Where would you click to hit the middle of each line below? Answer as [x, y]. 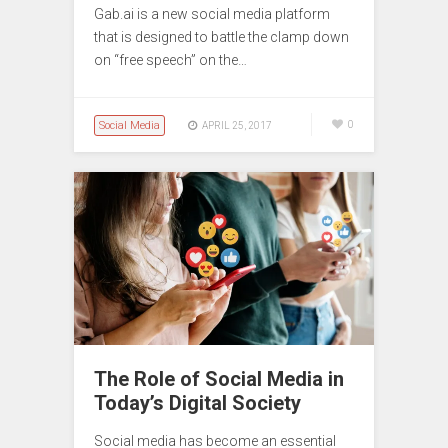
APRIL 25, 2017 [237, 126]
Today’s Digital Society [197, 402]
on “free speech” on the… [170, 60]
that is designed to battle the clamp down [221, 37]
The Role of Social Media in [219, 378]
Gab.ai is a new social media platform [212, 14]
